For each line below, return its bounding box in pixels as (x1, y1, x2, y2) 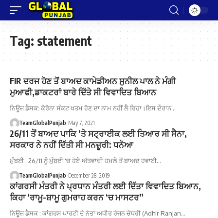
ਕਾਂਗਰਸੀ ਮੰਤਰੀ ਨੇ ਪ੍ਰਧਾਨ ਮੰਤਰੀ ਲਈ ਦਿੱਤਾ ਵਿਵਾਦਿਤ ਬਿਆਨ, (10, 181, 201, 191)
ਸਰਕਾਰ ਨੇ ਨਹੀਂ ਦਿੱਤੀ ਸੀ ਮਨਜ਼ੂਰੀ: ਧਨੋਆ (10, 139, 133, 150)
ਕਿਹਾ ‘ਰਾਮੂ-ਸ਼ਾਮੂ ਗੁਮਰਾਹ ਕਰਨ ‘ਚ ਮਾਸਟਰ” (10, 192, 144, 202)
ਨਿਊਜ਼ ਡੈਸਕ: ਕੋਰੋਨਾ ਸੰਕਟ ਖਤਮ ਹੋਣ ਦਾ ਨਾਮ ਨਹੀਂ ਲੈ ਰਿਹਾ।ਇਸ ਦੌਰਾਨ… (10, 104, 176, 112)
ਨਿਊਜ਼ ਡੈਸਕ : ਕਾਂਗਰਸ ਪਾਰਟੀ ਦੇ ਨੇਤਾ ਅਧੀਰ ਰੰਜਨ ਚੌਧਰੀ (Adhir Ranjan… (10, 209, 185, 217)
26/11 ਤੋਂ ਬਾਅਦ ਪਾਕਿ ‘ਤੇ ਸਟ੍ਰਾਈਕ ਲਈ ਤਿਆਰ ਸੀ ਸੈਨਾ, (10, 128, 187, 139)
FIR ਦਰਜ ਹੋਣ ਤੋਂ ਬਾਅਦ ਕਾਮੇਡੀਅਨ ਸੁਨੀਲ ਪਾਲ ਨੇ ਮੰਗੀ (10, 75, 176, 86)
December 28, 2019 (68, 172, 110, 179)
